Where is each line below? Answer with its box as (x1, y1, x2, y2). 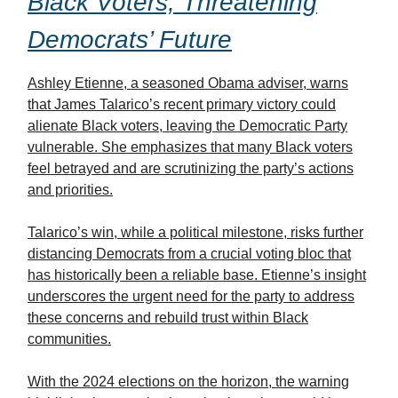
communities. (28, 331, 111, 347)
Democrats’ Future (28, 26, 232, 54)
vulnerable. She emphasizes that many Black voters (28, 139, 353, 155)
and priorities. (28, 182, 113, 198)
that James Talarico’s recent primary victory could (28, 97, 336, 113)
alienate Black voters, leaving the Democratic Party (28, 118, 347, 134)
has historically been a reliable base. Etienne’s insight (28, 267, 366, 283)
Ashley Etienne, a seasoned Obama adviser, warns (28, 76, 348, 92)
